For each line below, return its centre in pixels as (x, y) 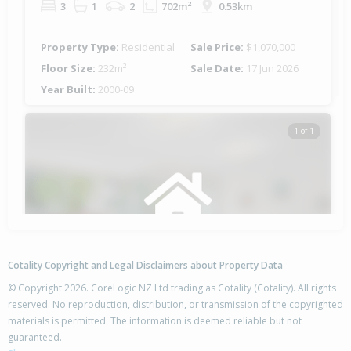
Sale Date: (218, 69)
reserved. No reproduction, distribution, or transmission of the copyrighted (175, 305)
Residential (148, 47)
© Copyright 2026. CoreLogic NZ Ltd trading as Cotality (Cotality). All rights (172, 288)
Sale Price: (218, 47)
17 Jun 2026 (272, 69)
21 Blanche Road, (88, 332)
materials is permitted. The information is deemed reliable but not (155, 321)
